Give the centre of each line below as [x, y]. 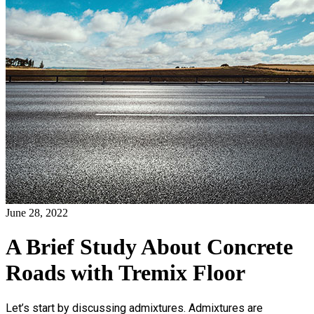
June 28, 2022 [37, 213]
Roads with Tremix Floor [125, 273]
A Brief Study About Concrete [149, 247]
